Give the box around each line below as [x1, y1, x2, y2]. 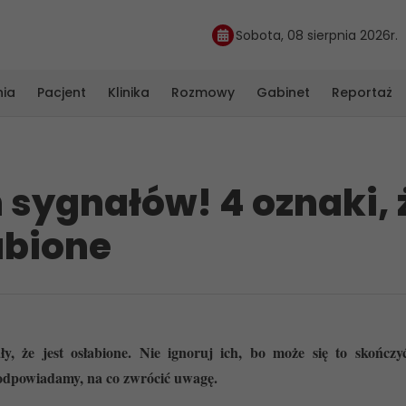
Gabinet [256, 83, 310, 101]
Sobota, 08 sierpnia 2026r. [236, 25, 398, 44]
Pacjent [37, 83, 86, 101]
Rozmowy [171, 83, 235, 101]
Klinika [108, 83, 150, 101]
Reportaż [332, 83, 392, 101]
